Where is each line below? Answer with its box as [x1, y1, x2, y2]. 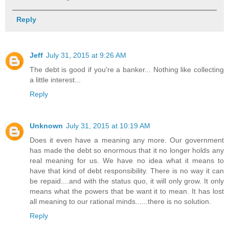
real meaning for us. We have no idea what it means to [30, 156, 224, 165]
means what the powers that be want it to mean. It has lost [30, 187, 224, 195]
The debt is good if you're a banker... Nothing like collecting [30, 65, 224, 74]
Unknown [30, 121, 63, 130]
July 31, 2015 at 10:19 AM [66, 121, 150, 130]
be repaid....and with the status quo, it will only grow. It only [30, 176, 224, 185]
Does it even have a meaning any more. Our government [30, 135, 224, 144]
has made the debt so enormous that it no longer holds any [30, 146, 224, 154]
